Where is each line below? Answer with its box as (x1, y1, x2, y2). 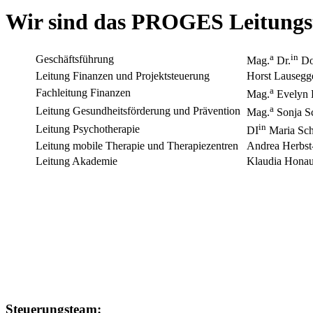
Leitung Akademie (36, 155, 120, 168)
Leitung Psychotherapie (36, 123, 140, 136)
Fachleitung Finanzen (36, 87, 133, 99)
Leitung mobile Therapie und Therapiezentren (36, 140, 244, 152)
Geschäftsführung (36, 53, 128, 66)
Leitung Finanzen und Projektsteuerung (36, 70, 221, 82)
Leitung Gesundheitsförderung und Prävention (36, 105, 243, 117)
